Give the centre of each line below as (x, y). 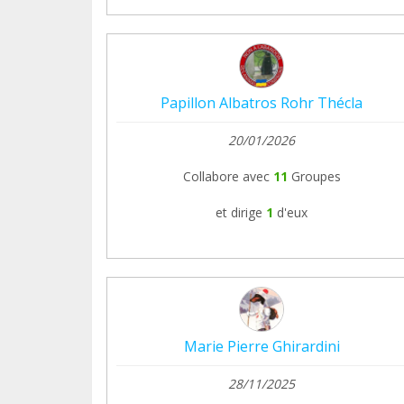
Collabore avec (226, 176)
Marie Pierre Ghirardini (262, 346)
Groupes (316, 176)
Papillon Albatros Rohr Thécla (262, 102)
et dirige (239, 212)
